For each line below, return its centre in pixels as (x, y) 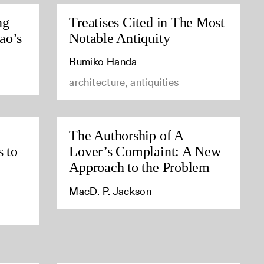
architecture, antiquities (124, 82)
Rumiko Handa (103, 62)
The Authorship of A (126, 136)
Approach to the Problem (139, 168)
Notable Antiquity (120, 38)
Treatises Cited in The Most (147, 22)
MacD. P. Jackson (110, 191)
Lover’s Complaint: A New (145, 152)
